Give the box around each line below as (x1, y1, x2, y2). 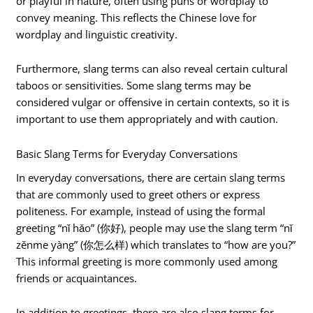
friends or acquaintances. (16, 270, 138, 285)
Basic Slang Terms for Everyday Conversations (16, 146, 238, 161)
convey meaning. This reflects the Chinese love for (16, 10, 257, 24)
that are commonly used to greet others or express (16, 187, 261, 201)
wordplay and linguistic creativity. (16, 27, 178, 41)
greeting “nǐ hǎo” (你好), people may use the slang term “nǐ (16, 220, 293, 235)
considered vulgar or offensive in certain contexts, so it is (16, 95, 290, 110)
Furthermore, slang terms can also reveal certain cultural (16, 61, 289, 76)
